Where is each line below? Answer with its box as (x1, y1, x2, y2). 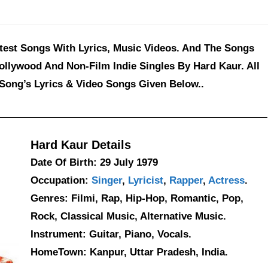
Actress (208, 175, 245, 186)
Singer (91, 175, 122, 186)
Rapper (169, 175, 203, 186)
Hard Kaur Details (30, 138, 131, 151)
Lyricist (127, 175, 163, 186)
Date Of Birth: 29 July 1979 (30, 157, 158, 168)
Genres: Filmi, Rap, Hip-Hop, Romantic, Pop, (30, 193, 243, 204)
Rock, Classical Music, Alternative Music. (30, 211, 226, 222)
